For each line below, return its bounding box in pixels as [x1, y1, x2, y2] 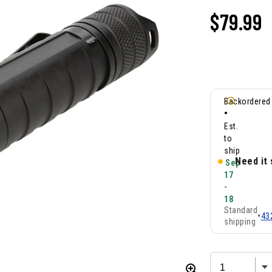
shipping [224, 217, 256, 227]
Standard [224, 205, 257, 216]
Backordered [224, 97, 271, 107]
